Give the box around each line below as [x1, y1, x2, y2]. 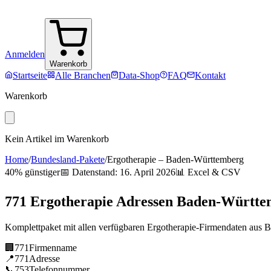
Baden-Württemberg [166, 154, 244, 165]
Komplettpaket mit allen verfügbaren [5, 221, 147, 232]
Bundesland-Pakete [31, 154, 105, 165]
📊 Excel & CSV [175, 167, 241, 177]
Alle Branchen [55, 70, 111, 80]
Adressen [113, 193, 177, 209]
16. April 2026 [120, 167, 175, 177]
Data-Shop [119, 70, 160, 80]
